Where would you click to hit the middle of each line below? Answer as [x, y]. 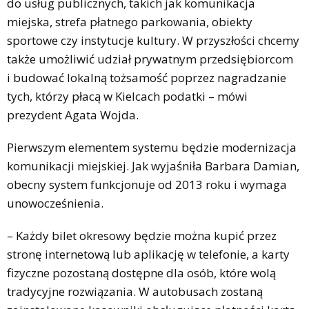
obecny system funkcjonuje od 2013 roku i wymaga [147, 185]
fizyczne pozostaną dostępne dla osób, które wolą [141, 273]
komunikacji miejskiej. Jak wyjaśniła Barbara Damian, [153, 166]
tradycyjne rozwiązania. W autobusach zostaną [135, 291]
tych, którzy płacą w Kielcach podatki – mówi [127, 96]
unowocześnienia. [55, 203]
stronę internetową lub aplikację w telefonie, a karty [148, 254]
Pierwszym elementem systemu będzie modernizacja [152, 147]
